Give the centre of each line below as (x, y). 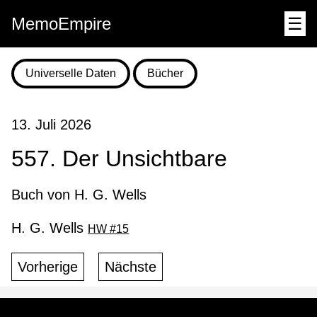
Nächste (131, 266)
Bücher (165, 73)
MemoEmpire (61, 24)
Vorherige (48, 266)
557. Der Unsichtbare (119, 159)
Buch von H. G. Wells (79, 194)
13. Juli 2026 (51, 125)
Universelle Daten (71, 73)
